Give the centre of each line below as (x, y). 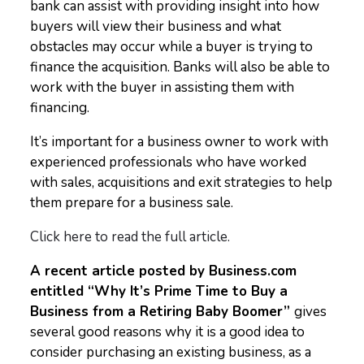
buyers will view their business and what (156, 26)
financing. (60, 108)
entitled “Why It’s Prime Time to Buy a (159, 291)
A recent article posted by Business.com (164, 271)
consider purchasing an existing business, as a (171, 352)
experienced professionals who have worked (169, 162)
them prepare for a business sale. (132, 203)
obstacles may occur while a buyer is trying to (172, 47)
